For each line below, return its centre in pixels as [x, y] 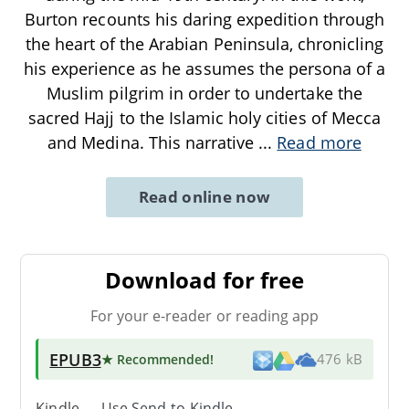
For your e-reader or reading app [204, 315]
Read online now [204, 196]
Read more [319, 142]
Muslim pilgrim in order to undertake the [204, 93]
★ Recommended [156, 359]
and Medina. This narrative [153, 142]
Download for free [204, 279]
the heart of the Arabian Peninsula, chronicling [204, 43]
